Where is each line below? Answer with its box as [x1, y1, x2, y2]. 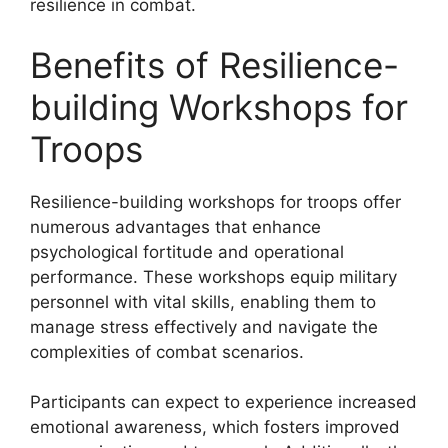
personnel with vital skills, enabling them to [30, 291, 376, 312]
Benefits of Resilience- [30, 43, 399, 86]
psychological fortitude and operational [30, 241, 344, 262]
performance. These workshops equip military [30, 266, 397, 287]
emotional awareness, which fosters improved [30, 417, 400, 437]
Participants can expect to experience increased [30, 392, 417, 412]
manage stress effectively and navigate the [30, 316, 378, 337]
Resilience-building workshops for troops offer [30, 191, 401, 212]
